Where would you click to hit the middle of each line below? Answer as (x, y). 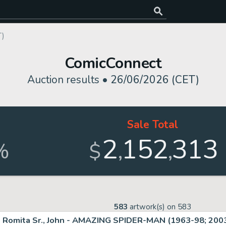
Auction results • (69, 80)
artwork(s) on (153, 207)
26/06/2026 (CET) (155, 80)
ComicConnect (113, 63)
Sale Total (153, 125)
